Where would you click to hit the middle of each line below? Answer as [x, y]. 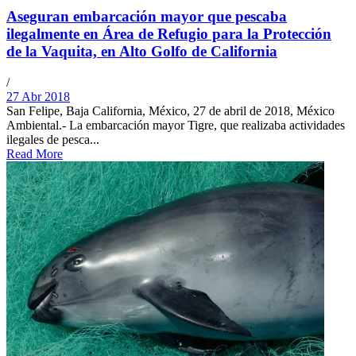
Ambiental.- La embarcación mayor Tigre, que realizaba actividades [176, 125]
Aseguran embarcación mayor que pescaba [147, 17]
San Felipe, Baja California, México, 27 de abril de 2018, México [170, 110]
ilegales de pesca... [53, 139]
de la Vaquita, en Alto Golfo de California [142, 52]
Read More [35, 153]
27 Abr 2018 [38, 96]
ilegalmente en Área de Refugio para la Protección [169, 34]
